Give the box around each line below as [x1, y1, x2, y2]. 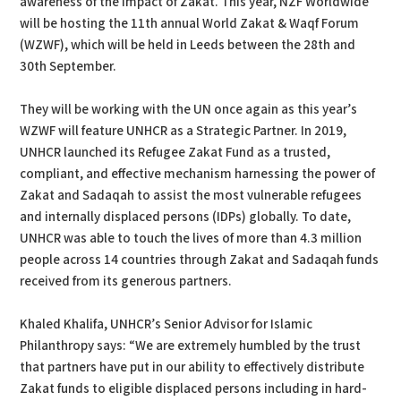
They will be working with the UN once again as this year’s [20, 100, 358, 118]
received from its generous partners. [20, 272, 233, 290]
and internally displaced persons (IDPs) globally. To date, [20, 208, 352, 226]
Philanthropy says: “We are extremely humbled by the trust [20, 337, 362, 354]
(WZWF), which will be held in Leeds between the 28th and [20, 36, 356, 54]
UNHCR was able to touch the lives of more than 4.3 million [20, 229, 363, 247]
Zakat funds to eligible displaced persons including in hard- [20, 380, 368, 397]
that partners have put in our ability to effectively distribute [20, 358, 365, 376]
